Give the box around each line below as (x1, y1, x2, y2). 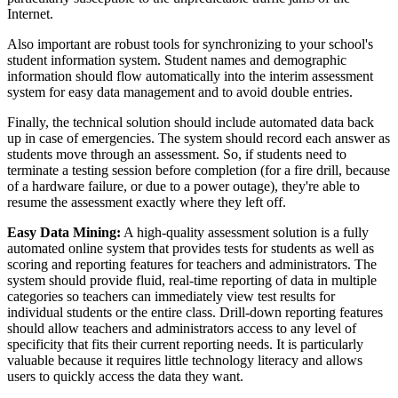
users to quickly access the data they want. (7, 368, 243, 384)
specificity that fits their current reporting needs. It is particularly (7, 336, 363, 352)
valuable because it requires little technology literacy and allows (7, 352, 362, 368)
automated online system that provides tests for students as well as (7, 240, 374, 256)
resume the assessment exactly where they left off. (7, 194, 286, 210)
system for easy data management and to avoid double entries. (7, 84, 353, 99)
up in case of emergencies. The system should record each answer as (7, 130, 390, 146)
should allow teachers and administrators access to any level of (7, 320, 356, 336)
